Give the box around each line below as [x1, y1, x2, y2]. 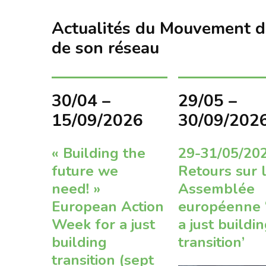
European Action [52, 197, 164, 217]
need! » [52, 179, 100, 199]
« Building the [52, 144, 145, 163]
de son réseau [52, 36, 159, 59]
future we [52, 161, 118, 181]
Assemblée [178, 179, 255, 199]
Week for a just [52, 215, 155, 235]
